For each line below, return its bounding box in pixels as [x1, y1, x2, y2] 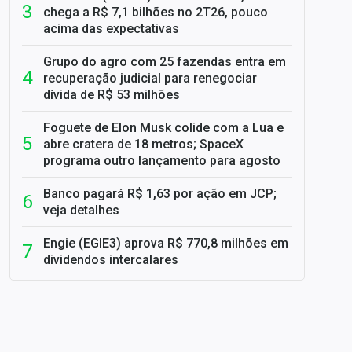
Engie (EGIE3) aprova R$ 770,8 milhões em [43, 236, 288, 251]
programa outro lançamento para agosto [43, 153, 280, 168]
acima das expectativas [43, 21, 179, 36]
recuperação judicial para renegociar [43, 71, 257, 86]
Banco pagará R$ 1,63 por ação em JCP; [43, 186, 277, 201]
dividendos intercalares [43, 252, 178, 267]
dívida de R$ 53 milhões [43, 87, 180, 102]
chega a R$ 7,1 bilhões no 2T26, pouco [43, 5, 268, 20]
